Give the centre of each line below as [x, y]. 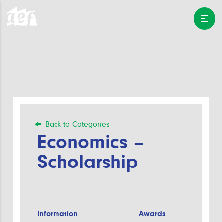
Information [57, 213]
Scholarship [87, 161]
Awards [152, 213]
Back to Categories [77, 124]
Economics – [90, 141]
